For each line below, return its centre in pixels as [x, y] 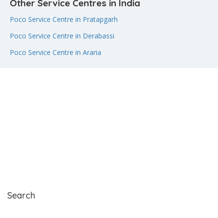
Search [21, 195]
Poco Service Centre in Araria [55, 52]
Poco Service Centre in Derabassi [62, 36]
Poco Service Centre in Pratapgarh [64, 19]
